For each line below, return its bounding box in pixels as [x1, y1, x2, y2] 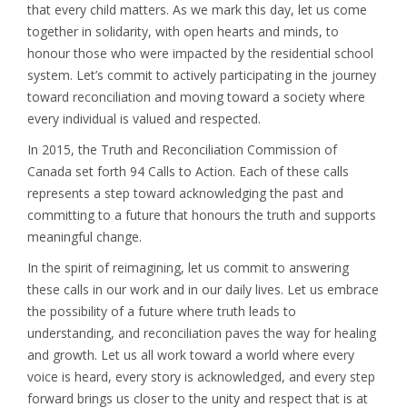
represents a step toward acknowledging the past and [27, 184, 343, 202]
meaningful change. [27, 228, 142, 245]
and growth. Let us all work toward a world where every [27, 346, 354, 363]
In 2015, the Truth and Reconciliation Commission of [27, 141, 337, 158]
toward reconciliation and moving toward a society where [27, 88, 365, 105]
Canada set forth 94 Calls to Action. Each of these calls [27, 163, 349, 180]
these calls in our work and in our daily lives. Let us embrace [27, 281, 379, 298]
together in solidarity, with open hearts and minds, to [27, 23, 339, 40]
